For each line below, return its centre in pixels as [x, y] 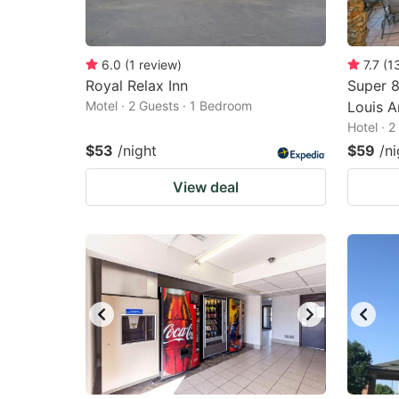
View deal [206, 187]
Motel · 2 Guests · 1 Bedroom [169, 106]
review [158, 65]
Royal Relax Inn [137, 85]
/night [137, 151]
